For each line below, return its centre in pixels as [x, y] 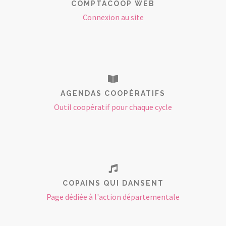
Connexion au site [113, 17]
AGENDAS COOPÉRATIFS [113, 93]
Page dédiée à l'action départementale [113, 197]
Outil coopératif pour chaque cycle [113, 107]
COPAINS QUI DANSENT [113, 183]
